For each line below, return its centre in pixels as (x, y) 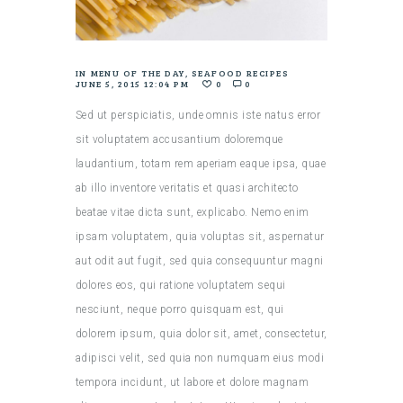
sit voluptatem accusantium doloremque (179, 139)
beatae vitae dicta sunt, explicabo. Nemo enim (193, 212)
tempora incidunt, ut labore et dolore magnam (193, 382)
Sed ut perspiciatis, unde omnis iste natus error (198, 115)
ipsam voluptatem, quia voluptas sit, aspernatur (200, 236)
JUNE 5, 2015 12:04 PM (133, 83)
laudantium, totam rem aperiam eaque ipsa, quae (201, 163)
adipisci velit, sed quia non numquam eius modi (200, 358)
